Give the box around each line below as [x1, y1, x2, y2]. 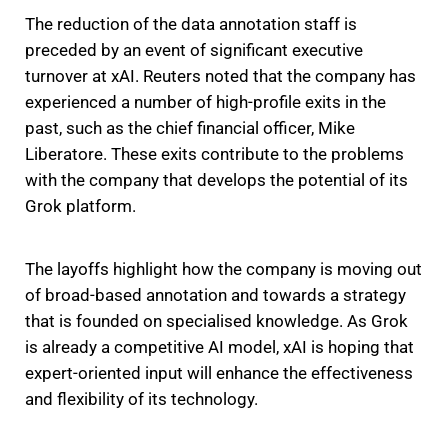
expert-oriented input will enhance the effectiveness [25, 363, 413, 384]
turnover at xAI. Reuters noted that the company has [25, 66, 416, 87]
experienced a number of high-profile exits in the [25, 92, 386, 113]
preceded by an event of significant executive [25, 40, 363, 61]
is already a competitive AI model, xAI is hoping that [25, 337, 414, 358]
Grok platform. [25, 196, 136, 217]
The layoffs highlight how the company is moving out [25, 259, 422, 280]
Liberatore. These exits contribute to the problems [25, 144, 404, 165]
